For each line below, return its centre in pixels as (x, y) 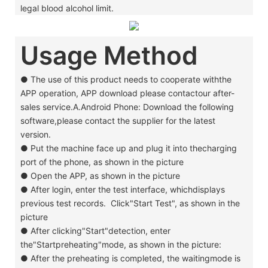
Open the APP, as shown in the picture (105, 175)
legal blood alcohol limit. (67, 8)
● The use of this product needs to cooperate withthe (126, 79)
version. (35, 134)
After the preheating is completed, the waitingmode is (135, 258)
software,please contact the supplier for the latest (118, 120)
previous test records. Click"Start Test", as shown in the (130, 203)
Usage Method (109, 56)
